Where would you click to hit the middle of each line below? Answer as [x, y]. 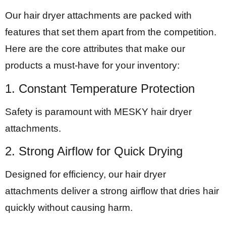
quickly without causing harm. [70, 207]
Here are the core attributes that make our [95, 49]
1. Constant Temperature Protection [100, 88]
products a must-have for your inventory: [92, 66]
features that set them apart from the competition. [111, 32]
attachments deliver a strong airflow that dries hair [112, 191]
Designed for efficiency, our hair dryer [86, 174]
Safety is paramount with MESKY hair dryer [98, 111]
